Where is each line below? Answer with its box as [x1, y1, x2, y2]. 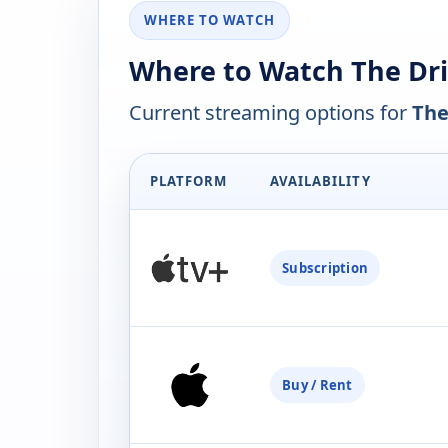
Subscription [282, 259, 369, 278]
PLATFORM [150, 172, 228, 191]
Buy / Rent [282, 376, 353, 395]
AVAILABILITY [270, 172, 371, 191]
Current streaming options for [129, 99, 412, 127]
